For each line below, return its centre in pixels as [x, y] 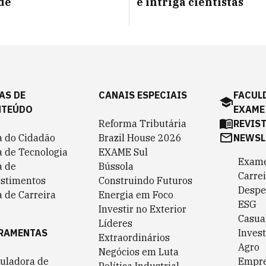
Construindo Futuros [145, 180]
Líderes [115, 223]
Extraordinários [134, 237]
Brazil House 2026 [140, 138]
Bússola [116, 166]
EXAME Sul [123, 152]
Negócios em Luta [139, 252]
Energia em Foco [136, 195]
